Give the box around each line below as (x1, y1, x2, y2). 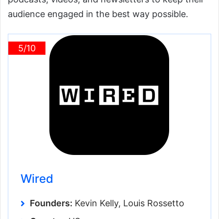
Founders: (30, 198, 72, 209)
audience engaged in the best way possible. (8, 9, 188, 20)
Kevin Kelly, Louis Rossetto (72, 198, 184, 209)
